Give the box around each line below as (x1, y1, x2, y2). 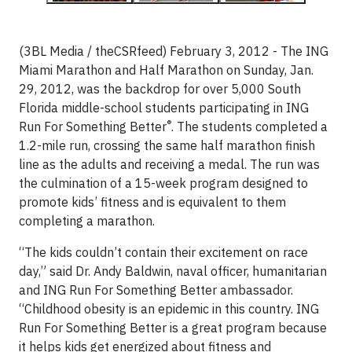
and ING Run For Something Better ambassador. (19, 282, 293, 298)
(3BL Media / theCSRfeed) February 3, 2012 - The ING (19, 43, 328, 59)
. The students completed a (171, 119, 328, 134)
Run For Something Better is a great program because (19, 320, 327, 335)
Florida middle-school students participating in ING (19, 100, 309, 115)
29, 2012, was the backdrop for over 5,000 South (19, 81, 301, 97)
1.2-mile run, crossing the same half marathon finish (19, 137, 315, 153)
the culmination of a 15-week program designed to (19, 175, 308, 191)
